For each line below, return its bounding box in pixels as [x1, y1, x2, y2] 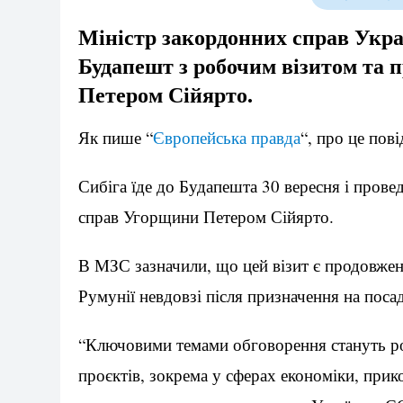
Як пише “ [78, 125, 153, 148]
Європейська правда [153, 125, 300, 148]
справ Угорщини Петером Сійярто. [78, 204, 334, 228]
